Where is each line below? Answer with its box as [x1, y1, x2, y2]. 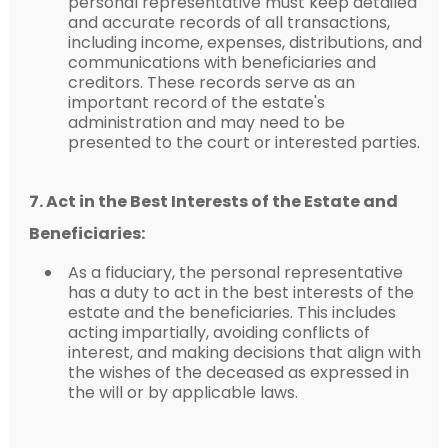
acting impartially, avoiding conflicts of [67, 320, 370, 344]
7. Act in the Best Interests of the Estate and [28, 189, 398, 213]
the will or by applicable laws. [67, 380, 298, 404]
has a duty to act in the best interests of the [67, 280, 414, 304]
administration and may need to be [67, 110, 345, 134]
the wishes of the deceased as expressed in [67, 360, 409, 384]
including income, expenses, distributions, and [67, 30, 422, 54]
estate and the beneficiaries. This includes [67, 300, 396, 324]
